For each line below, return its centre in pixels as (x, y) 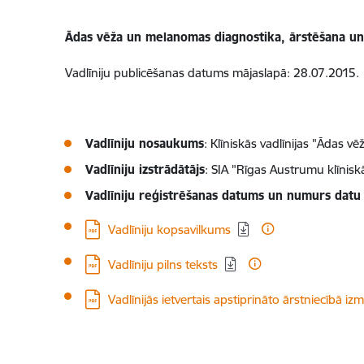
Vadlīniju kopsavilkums (169, 230)
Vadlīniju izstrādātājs (145, 169)
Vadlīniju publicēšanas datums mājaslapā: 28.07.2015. (212, 73)
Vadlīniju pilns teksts (162, 264)
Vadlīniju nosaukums (144, 143)
